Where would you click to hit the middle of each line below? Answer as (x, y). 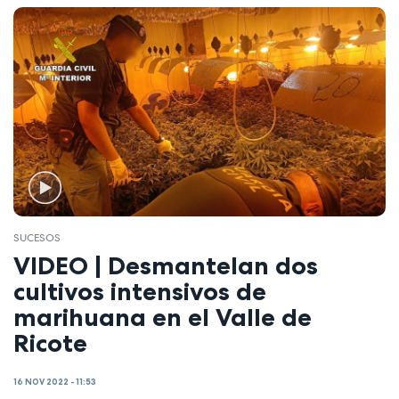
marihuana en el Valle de (163, 317)
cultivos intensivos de (140, 291)
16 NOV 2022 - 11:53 (55, 383)
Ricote (50, 342)
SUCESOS (37, 238)
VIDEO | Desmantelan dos (166, 265)
